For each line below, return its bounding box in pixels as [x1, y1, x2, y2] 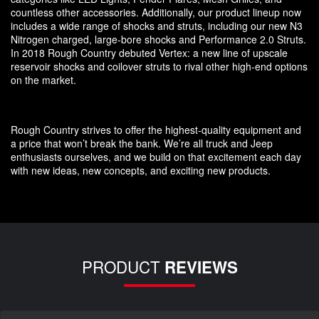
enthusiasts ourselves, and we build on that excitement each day [11, 149, 301, 164]
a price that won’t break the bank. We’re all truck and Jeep [11, 135, 273, 150]
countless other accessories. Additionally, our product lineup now [11, 4, 301, 19]
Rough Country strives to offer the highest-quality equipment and [11, 122, 301, 137]
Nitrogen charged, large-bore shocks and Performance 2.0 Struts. [11, 31, 306, 46]
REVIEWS [164, 255, 238, 278]
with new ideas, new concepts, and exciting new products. [11, 162, 271, 177]
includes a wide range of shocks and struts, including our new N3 [11, 18, 303, 33]
